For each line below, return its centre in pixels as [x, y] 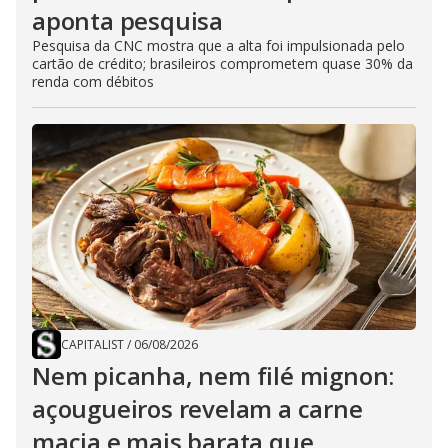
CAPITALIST [92, 344]
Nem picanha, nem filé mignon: [213, 375]
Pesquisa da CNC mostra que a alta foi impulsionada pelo [218, 45]
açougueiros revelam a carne [197, 408]
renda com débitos [93, 81]
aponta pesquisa [128, 20]
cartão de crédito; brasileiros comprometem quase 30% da [222, 63]
